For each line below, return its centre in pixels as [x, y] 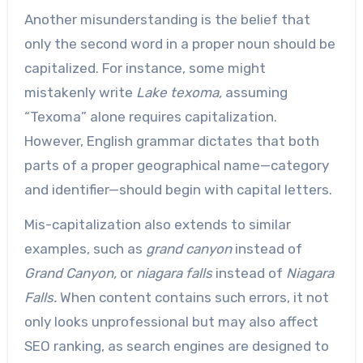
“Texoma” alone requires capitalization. [150, 117]
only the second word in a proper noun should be [179, 44]
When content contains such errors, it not [192, 298]
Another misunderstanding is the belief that [167, 20]
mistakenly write [80, 93]
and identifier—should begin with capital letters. [178, 190]
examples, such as [85, 249]
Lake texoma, [179, 93]
